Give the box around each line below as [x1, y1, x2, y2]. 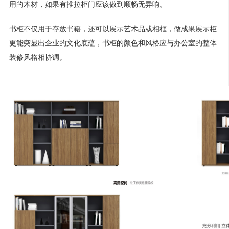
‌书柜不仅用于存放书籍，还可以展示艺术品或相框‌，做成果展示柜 [9, 25, 217, 33]
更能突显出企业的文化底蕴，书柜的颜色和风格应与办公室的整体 [9, 39, 217, 48]
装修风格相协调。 [9, 54, 66, 62]
